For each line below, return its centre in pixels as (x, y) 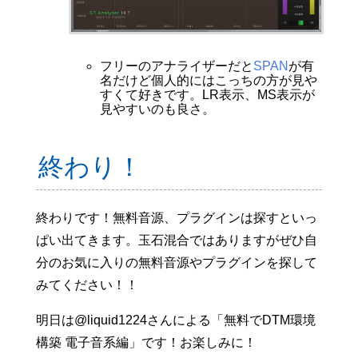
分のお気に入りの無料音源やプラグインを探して (176, 263)
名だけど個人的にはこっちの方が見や (208, 81)
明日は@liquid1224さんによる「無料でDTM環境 (175, 320)
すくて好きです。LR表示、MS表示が (207, 95)
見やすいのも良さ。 (157, 109)
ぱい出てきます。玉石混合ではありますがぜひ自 (176, 241)
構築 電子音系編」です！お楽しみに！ (146, 343)
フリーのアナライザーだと (176, 66)
